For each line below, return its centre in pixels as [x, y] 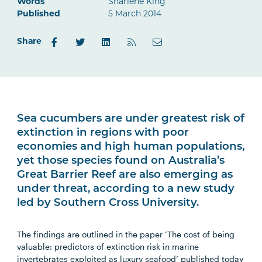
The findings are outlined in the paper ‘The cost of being [126, 234]
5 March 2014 [135, 14]
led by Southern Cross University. [108, 203]
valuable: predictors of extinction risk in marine [108, 247]
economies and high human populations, [131, 147]
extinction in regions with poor [103, 133]
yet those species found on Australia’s [121, 161]
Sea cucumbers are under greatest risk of [131, 119]
